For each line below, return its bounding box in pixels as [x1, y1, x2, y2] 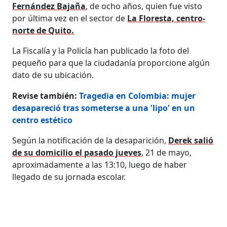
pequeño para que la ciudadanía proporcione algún [12, 57, 210, 68]
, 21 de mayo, [141, 146, 192, 158]
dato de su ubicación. [12, 69, 94, 81]
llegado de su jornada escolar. [12, 171, 126, 182]
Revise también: [12, 90, 80, 101]
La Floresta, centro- [127, 12, 206, 24]
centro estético [12, 114, 73, 126]
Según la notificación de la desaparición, [12, 134, 169, 146]
